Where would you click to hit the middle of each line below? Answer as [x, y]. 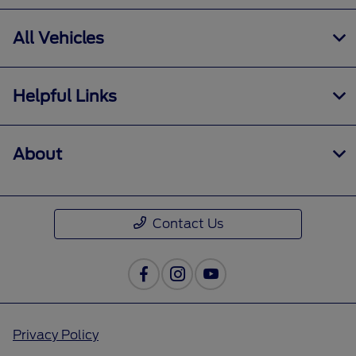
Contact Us [188, 224]
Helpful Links [65, 97]
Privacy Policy [56, 335]
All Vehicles [58, 39]
